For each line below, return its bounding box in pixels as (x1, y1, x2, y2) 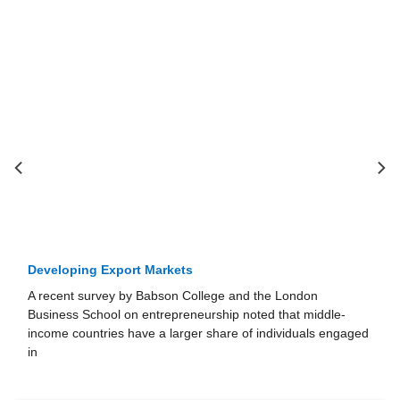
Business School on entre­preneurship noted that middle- (28, 307, 346, 321)
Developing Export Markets (28, 262, 194, 277)
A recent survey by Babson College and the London (28, 288, 319, 303)
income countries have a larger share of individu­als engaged (28, 326, 370, 340)
